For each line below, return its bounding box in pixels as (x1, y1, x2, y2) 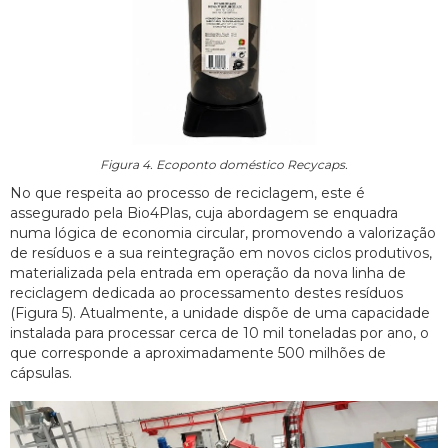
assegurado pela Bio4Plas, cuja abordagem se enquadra (10, 204, 398, 223)
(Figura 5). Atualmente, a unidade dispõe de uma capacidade (10, 304, 430, 323)
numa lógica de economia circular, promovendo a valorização (10, 224, 436, 243)
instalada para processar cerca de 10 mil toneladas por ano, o (10, 324, 429, 343)
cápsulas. (10, 364, 72, 383)
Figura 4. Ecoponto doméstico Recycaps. (100, 157, 348, 173)
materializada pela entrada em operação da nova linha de (10, 264, 406, 283)
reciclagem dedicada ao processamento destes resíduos (10, 284, 403, 303)
